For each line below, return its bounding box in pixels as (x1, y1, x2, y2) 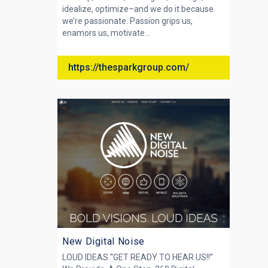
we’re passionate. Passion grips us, (62, 16, 193, 26)
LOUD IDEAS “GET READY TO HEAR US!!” (62, 252, 213, 262)
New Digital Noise (62, 236, 145, 247)
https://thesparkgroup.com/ (68, 62, 189, 73)
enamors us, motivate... (62, 28, 150, 38)
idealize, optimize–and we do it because (62, 4, 214, 14)
